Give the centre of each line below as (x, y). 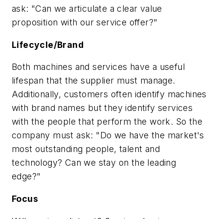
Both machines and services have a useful (98, 67)
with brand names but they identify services (102, 108)
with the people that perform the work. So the (107, 122)
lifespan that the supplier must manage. (94, 81)
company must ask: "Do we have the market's (108, 135)
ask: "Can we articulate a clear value (87, 9)
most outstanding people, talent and (86, 149)
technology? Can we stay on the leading (94, 163)
